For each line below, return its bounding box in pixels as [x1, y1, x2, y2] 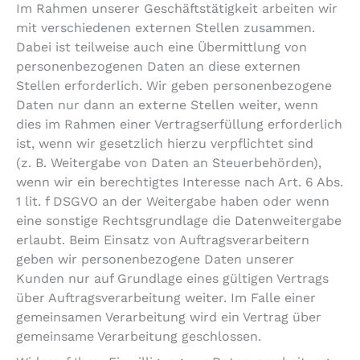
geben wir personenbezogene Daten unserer [16, 252, 294, 268]
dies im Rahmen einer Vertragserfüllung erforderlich [16, 117, 342, 133]
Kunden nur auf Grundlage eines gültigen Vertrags [16, 271, 329, 287]
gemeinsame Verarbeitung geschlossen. [16, 329, 261, 345]
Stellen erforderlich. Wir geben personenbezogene [16, 78, 332, 94]
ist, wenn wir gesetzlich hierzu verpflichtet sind [16, 136, 313, 152]
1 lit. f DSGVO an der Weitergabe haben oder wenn [16, 194, 329, 210]
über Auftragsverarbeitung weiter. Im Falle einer [16, 290, 316, 306]
